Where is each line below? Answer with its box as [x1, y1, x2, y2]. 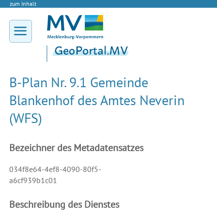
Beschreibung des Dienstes [9, 198, 119, 211]
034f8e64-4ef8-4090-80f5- [9, 164, 101, 174]
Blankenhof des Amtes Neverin [9, 91, 185, 109]
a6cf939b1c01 [9, 175, 57, 186]
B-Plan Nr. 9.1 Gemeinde [9, 73, 148, 92]
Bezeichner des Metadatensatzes [9, 141, 143, 155]
